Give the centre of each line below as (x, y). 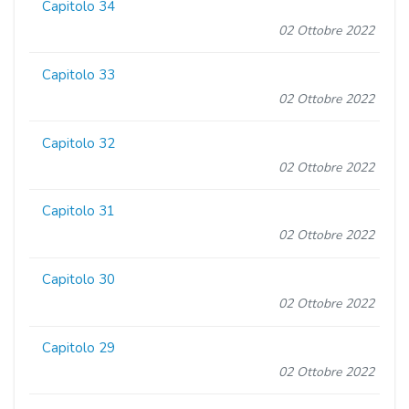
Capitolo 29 (79, 347)
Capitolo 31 (79, 211)
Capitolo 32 (79, 143)
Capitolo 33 (79, 74)
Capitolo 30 (79, 280)
